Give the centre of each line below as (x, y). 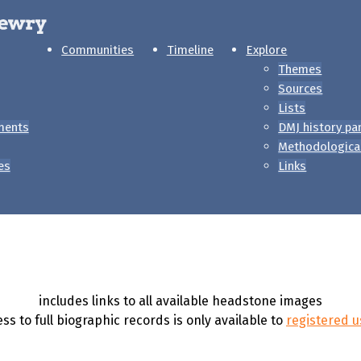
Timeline (190, 50)
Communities (98, 50)
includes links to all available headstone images (180, 301)
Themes (300, 69)
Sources (301, 89)
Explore (267, 50)
